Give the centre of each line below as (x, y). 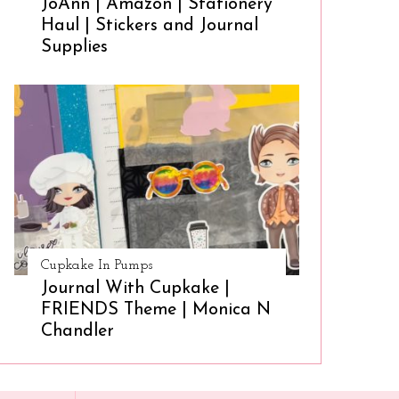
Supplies (74, 47)
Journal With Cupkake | (135, 289)
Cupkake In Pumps (97, 265)
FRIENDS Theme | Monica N (156, 310)
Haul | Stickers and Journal (150, 26)
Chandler (77, 331)
